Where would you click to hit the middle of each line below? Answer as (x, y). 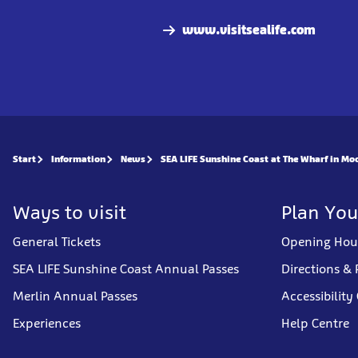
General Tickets (57, 242)
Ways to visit (70, 212)
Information (78, 159)
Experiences (47, 323)
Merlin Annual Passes (75, 296)
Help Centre (315, 323)
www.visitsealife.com (249, 30)
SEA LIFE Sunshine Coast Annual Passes (126, 269)
